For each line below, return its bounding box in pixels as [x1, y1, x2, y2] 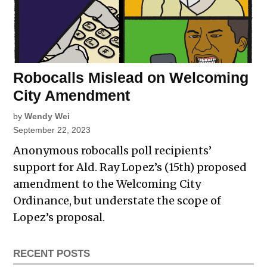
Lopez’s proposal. [13, 210, 105, 225]
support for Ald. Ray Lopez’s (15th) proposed [13, 160, 247, 175]
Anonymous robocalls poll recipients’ [13, 144, 212, 158]
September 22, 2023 [13, 125, 91, 135]
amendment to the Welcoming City [13, 177, 201, 191]
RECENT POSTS [13, 247, 91, 260]
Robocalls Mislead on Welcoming [13, 69, 249, 86]
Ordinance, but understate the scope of [13, 194, 222, 208]
